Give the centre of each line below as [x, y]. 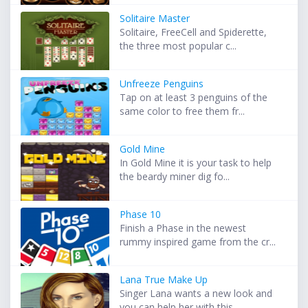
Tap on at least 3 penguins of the [194, 98]
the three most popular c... [178, 46]
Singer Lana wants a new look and [196, 294]
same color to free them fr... [183, 111]
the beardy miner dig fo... [175, 177]
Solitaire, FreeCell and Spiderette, [194, 32]
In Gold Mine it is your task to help [196, 163]
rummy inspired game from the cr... [198, 242]
